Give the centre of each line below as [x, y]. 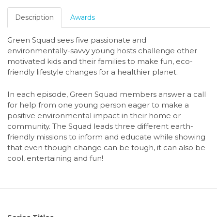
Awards [83, 18]
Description [34, 18]
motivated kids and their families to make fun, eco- [100, 62]
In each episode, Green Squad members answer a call [107, 94]
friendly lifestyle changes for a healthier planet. [93, 72]
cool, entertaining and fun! [55, 158]
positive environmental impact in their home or [94, 115]
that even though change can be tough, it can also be [106, 147]
